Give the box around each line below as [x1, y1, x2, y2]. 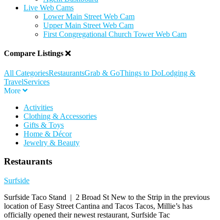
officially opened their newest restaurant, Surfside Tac [4, 210, 170, 219]
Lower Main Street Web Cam [43, 12, 135, 21]
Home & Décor [24, 129, 72, 138]
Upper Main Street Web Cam [43, 21, 134, 29]
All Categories [4, 68, 49, 77]
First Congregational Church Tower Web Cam [43, 30, 187, 38]
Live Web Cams [24, 3, 74, 12]
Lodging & [161, 68, 195, 77]
